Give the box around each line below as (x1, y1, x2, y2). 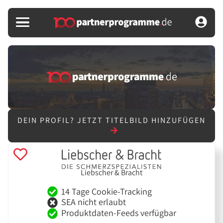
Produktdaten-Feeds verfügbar (61, 207, 176, 219)
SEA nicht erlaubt (61, 196, 126, 208)
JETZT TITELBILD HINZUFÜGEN (77, 115, 206, 126)
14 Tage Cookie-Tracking (61, 185, 152, 197)
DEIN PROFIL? (17, 115, 77, 126)
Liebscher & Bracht (81, 167, 142, 178)
